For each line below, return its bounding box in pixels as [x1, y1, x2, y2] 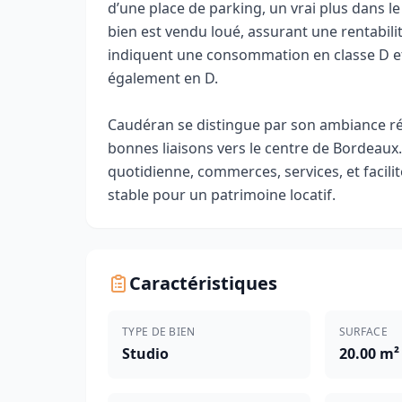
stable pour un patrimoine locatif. [108, 185, 336, 205]
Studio [122, 344, 169, 363]
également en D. [108, 68, 218, 88]
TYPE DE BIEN [122, 324, 196, 339]
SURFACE [338, 324, 388, 339]
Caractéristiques [129, 271, 277, 295]
